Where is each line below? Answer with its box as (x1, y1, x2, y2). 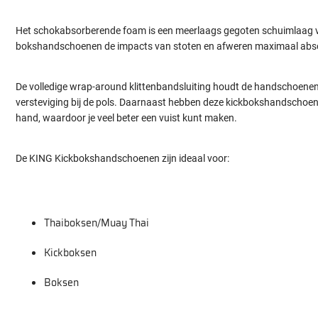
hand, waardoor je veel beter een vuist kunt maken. (16, 112, 237, 124)
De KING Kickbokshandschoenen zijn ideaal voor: (16, 153, 229, 164)
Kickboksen (44, 245, 97, 261)
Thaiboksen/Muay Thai (44, 215, 149, 231)
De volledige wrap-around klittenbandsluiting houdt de (16, 81, 252, 92)
